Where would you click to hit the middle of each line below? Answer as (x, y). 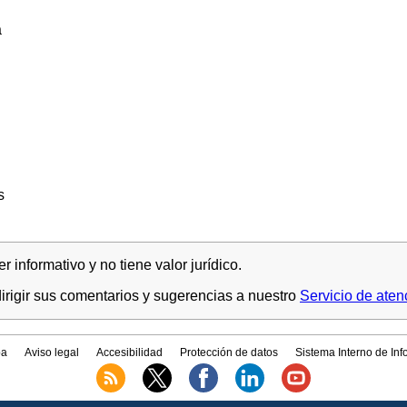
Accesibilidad (129, 353)
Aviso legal (51, 353)
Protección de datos (229, 353)
